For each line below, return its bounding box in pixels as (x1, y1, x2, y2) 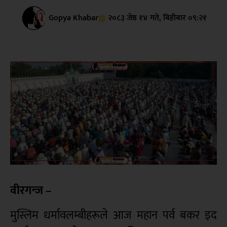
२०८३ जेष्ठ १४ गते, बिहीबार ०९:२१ (107, 11, 207, 25)
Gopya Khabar (48, 11, 98, 25)
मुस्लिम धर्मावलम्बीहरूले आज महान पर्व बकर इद (10, 205, 217, 225)
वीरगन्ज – (10, 181, 52, 201)
